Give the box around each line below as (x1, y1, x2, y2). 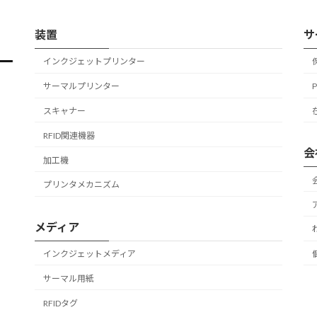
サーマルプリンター (43, 81, 120, 92)
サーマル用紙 (43, 272, 94, 284)
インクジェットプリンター (43, 56, 145, 67)
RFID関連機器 (43, 129, 95, 141)
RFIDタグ (43, 297, 78, 309)
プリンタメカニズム (43, 179, 120, 190)
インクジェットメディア (43, 248, 136, 260)
